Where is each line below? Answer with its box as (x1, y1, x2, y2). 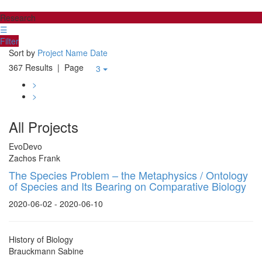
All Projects (9, 116, 78, 137)
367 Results (9, 61, 53, 73)
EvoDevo (9, 140, 42, 152)
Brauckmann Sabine (9, 245, 84, 257)
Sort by (9, 47, 35, 58)
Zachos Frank (9, 152, 60, 164)
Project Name (37, 47, 88, 58)
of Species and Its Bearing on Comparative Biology (9, 178, 246, 194)
